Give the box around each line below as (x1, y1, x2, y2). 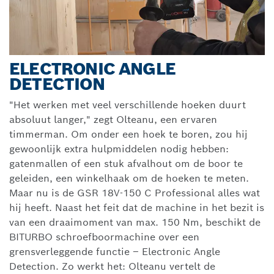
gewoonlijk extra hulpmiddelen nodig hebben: (9, 143, 229, 156)
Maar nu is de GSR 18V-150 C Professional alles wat (9, 187, 260, 200)
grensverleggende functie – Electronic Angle (9, 245, 220, 259)
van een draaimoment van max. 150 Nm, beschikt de (9, 216, 261, 229)
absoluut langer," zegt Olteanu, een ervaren (9, 113, 217, 127)
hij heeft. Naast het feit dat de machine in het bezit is (9, 201, 264, 215)
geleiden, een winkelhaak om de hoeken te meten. (9, 172, 249, 185)
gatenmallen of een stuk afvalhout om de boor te (9, 157, 243, 171)
